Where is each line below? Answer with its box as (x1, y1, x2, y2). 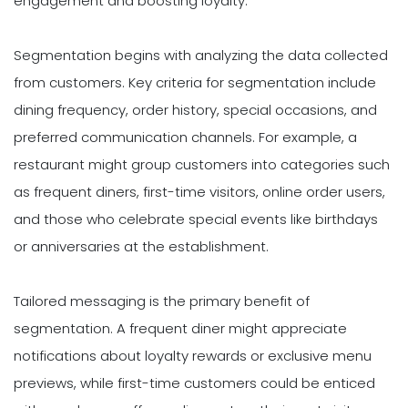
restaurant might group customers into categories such (14, 154, 390, 174)
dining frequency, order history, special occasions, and (14, 99, 377, 119)
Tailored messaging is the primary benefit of (14, 291, 310, 311)
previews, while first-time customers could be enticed (14, 372, 375, 393)
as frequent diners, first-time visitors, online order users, (14, 181, 385, 201)
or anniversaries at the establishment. (14, 236, 269, 256)
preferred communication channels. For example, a (14, 127, 357, 147)
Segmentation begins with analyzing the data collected (14, 45, 388, 65)
